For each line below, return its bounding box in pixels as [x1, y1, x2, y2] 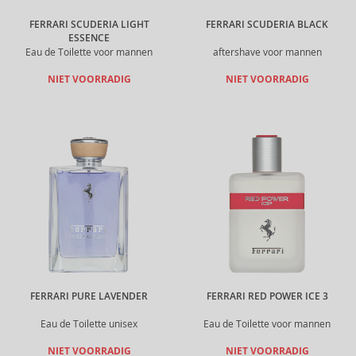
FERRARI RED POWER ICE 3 [206, 290, 328, 303]
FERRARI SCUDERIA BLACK [206, 18, 328, 31]
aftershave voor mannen [212, 46, 322, 58]
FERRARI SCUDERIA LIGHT [29, 18, 149, 31]
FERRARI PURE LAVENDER [30, 290, 148, 303]
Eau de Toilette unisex [41, 318, 137, 330]
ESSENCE [68, 32, 110, 44]
